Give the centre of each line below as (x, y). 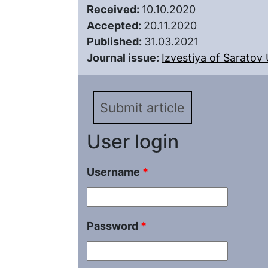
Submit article (142, 108)
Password (114, 226)
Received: (114, 9)
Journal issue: (124, 58)
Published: (115, 42)
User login (133, 141)
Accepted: (115, 25)
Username (115, 172)
